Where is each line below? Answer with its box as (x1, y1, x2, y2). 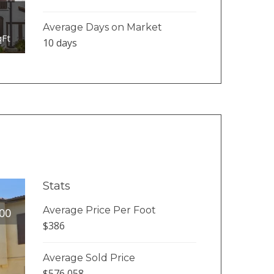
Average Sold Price (42, 251, 135, 264)
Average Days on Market (42, 21, 162, 33)
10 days (42, 35, 77, 50)
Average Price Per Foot (42, 204, 156, 216)
